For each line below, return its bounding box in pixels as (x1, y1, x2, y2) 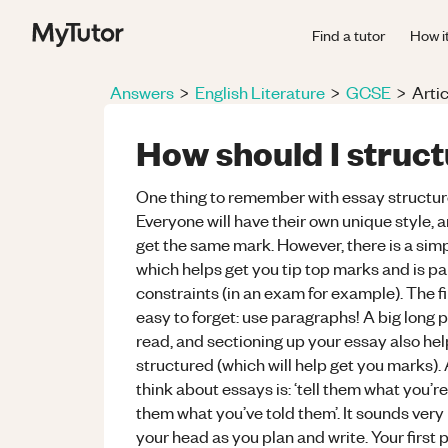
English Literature (195, 81, 325, 103)
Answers (110, 81, 174, 103)
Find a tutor (312, 24, 385, 45)
